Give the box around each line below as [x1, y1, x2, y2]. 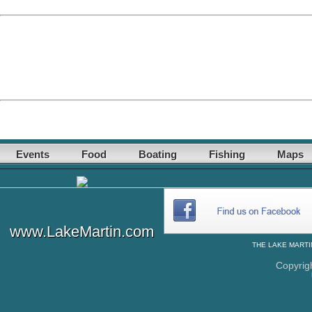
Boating [139, 148, 177, 160]
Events [16, 148, 49, 160]
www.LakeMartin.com [10, 223, 154, 240]
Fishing [209, 148, 245, 160]
